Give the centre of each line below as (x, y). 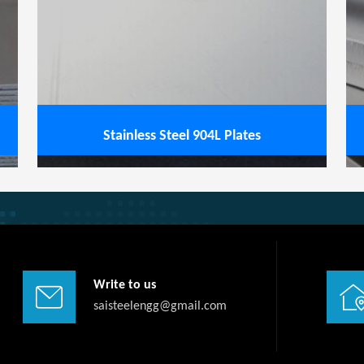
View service (80, 24)
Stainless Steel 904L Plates (182, 136)
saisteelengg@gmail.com (160, 306)
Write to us (124, 285)
